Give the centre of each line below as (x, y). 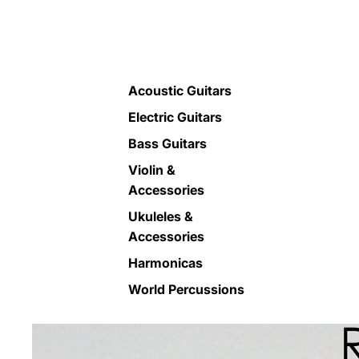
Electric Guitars (175, 117)
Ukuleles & (161, 217)
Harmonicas (165, 263)
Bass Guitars (167, 144)
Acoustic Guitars (180, 91)
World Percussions (186, 290)
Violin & (152, 170)
